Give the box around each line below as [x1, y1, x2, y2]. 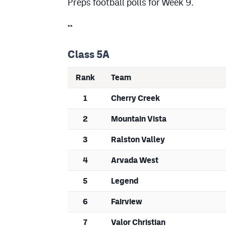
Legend [111, 176, 138, 186]
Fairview [111, 197, 142, 207]
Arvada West [111, 155, 158, 165]
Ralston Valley [111, 135, 165, 145]
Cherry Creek [111, 93, 160, 103]
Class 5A [68, 48, 109, 61]
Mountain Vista [111, 114, 166, 124]
